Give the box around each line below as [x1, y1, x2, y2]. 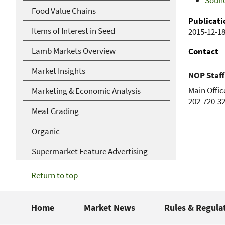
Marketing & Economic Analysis [32, 85, 141, 96]
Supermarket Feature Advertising [32, 145, 148, 157]
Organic [32, 125, 60, 137]
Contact [188, 46, 218, 57]
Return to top [31, 170, 78, 181]
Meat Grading [32, 105, 79, 117]
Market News [83, 202, 135, 213]
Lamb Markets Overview [32, 45, 116, 56]
